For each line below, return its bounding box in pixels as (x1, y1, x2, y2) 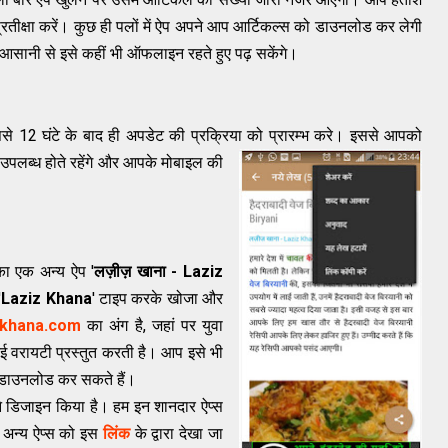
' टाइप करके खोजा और (91, 289, 223, 309)
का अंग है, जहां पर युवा (81, 316, 224, 336)
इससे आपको (349, 126, 423, 146)
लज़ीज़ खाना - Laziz (94, 262, 224, 282)
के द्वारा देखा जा (134, 424, 224, 444)
